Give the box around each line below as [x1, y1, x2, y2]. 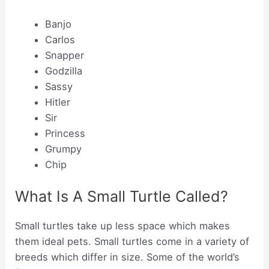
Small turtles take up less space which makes [15, 219, 231, 232]
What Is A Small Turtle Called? [15, 187, 229, 205]
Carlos [44, 34, 75, 46]
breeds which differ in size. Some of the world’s [15, 250, 240, 263]
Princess [44, 127, 85, 140]
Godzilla [44, 65, 82, 77]
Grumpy [44, 143, 82, 156]
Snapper [44, 49, 84, 62]
